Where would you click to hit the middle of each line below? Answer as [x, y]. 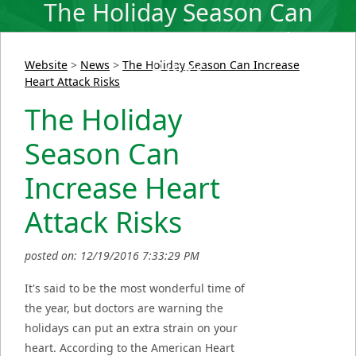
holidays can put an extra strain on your [131, 328]
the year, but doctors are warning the [124, 308]
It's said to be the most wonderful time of [135, 288]
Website [46, 65]
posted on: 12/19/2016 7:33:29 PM [112, 256]
